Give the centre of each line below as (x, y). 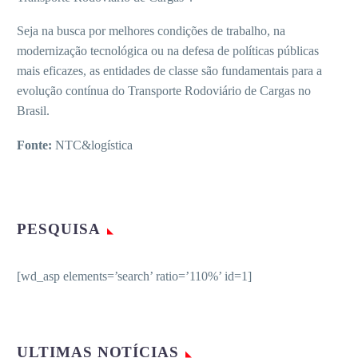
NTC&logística (94, 145)
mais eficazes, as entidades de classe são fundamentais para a (169, 71)
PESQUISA (59, 229)
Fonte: (36, 145)
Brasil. (33, 111)
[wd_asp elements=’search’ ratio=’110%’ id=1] (134, 276)
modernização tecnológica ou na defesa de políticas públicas (168, 51)
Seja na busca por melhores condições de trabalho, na (151, 31)
